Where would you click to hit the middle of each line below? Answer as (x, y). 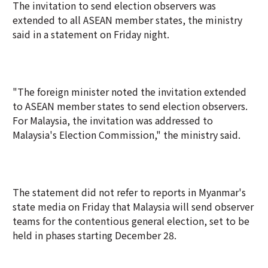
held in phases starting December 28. (95, 235)
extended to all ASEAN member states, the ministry (127, 20)
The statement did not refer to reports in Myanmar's (129, 192)
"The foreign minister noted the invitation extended (130, 92)
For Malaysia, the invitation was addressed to (113, 120)
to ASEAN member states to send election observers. (130, 106)
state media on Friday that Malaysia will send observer (133, 206)
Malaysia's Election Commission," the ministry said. (127, 135)
